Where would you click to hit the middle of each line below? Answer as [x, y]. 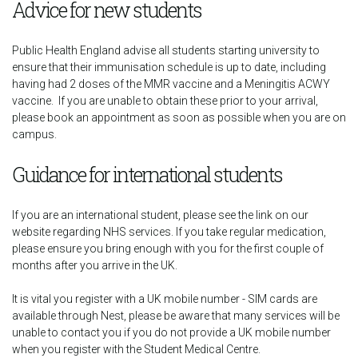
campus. [34, 134]
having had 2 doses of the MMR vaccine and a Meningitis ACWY [171, 84]
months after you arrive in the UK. [95, 265]
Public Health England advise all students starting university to [166, 50]
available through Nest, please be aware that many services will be [176, 316]
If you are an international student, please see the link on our [160, 215]
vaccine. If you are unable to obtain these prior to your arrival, [165, 101]
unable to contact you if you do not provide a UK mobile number [171, 332]
